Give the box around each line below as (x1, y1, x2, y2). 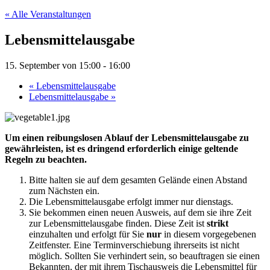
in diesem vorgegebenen (162, 228, 256, 239)
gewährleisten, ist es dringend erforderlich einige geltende (5, 143, 238, 154)
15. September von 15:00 (5, 60, 101, 71)
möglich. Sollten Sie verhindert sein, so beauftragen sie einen (29, 250, 260, 261)
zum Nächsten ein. (29, 185, 99, 196)
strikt (207, 218, 228, 228)
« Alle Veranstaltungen (5, 9, 91, 19)
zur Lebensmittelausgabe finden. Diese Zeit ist (29, 218, 207, 228)
